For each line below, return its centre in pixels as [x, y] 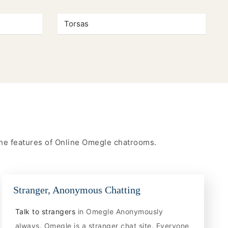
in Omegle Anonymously [120, 211]
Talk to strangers [46, 211]
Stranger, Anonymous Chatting [77, 190]
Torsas [76, 24]
